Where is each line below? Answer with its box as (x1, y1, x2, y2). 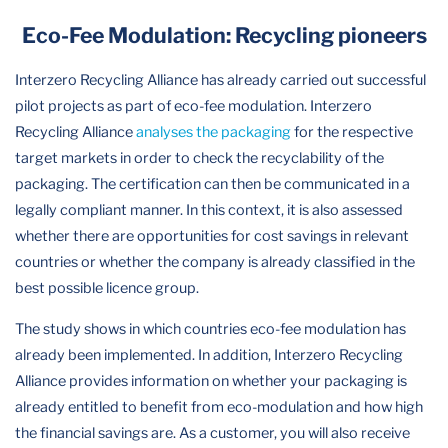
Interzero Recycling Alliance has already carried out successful (15, 71, 426, 90)
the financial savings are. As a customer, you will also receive (15, 423, 410, 442)
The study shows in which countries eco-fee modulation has (15, 319, 406, 338)
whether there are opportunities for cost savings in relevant (15, 227, 409, 246)
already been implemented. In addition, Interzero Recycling (15, 345, 403, 364)
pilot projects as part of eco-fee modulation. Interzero (15, 97, 372, 116)
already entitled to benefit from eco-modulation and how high (15, 397, 423, 416)
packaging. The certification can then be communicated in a (15, 175, 410, 194)
